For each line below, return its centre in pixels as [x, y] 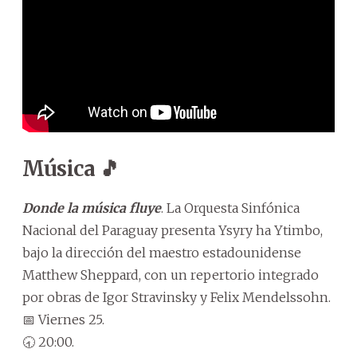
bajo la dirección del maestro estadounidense [162, 253]
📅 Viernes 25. [63, 320]
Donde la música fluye [92, 208]
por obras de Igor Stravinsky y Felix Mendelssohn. [177, 298]
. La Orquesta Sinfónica [230, 208]
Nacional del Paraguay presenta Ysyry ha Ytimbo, [173, 231]
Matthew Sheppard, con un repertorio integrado [171, 275]
